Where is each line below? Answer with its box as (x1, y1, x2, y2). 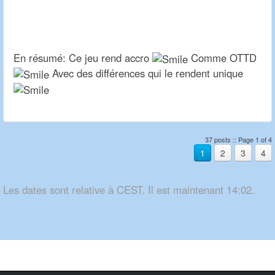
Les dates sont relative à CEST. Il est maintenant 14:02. (3, 182, 255, 197)
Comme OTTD (188, 50, 257, 65)
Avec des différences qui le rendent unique (49, 65, 243, 80)
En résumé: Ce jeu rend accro (14, 50, 152, 65)
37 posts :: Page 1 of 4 (205, 134, 272, 144)
